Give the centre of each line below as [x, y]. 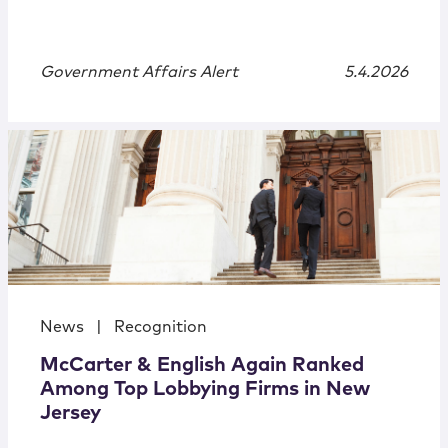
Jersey [70, 413]
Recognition [160, 327]
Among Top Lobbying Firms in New [205, 389]
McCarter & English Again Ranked [202, 365]
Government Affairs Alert [139, 72]
